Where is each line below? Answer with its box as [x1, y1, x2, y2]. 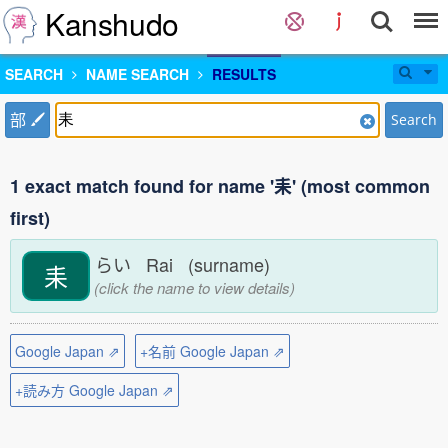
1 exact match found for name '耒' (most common [10, 173, 430, 199]
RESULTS [212, 64, 276, 84]
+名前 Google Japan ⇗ [140, 341, 285, 361]
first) [10, 205, 50, 231]
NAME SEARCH [86, 64, 189, 84]
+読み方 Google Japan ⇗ [15, 380, 174, 400]
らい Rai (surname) [95, 251, 280, 277]
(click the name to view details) [89, 277, 295, 298]
